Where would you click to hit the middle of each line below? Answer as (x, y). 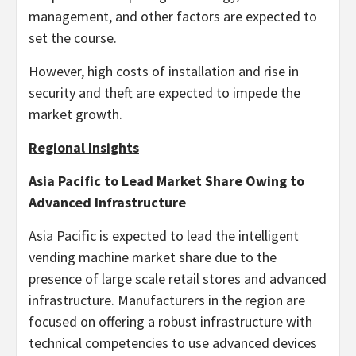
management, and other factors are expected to (173, 16)
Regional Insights (84, 147)
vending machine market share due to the (153, 257)
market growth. (75, 114)
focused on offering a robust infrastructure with (170, 321)
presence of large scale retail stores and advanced (178, 279)
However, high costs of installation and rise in (164, 71)
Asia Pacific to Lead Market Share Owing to (166, 181)
